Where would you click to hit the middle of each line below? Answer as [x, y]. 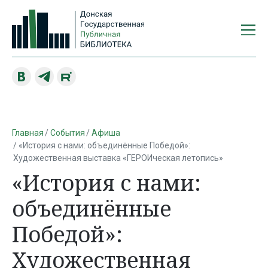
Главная [28, 133]
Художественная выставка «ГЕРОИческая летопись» [118, 158]
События [67, 133]
